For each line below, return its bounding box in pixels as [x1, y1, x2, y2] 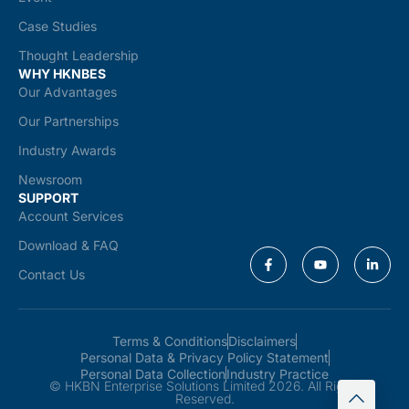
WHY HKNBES [18, 66, 106, 82]
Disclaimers [228, 333, 296, 350]
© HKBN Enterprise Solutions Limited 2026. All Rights [48, 378, 361, 394]
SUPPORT [18, 190, 79, 206]
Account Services [18, 208, 123, 225]
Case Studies [18, 18, 97, 35]
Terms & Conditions [112, 333, 227, 350]
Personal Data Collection [80, 366, 225, 383]
